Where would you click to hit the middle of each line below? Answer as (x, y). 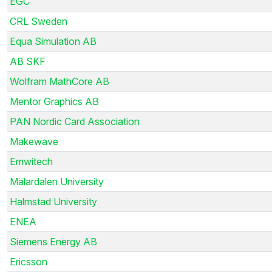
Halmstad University (53, 201)
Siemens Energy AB (53, 241)
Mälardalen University (57, 181)
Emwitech (31, 161)
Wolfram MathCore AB (59, 81)
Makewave (34, 141)
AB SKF (28, 61)
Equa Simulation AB (53, 41)
